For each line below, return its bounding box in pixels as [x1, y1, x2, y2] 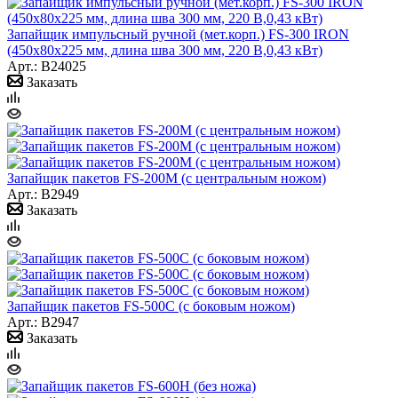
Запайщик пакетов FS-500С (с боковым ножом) [7, 298, 295, 314]
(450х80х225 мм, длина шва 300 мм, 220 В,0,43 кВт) [7, 42, 322, 58]
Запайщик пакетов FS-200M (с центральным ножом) [7, 170, 326, 186]
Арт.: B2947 [7, 314, 79, 330]
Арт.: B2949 [7, 186, 79, 202]
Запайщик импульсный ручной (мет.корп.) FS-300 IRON [7, 26, 349, 42]
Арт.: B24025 [7, 58, 86, 74]
